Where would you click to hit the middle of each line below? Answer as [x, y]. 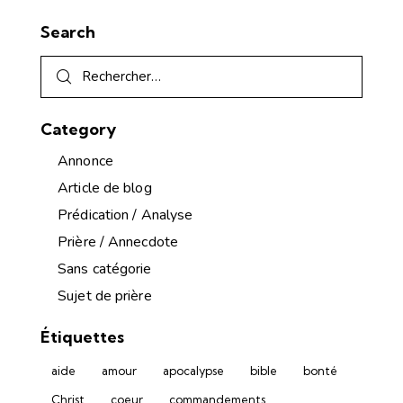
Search [68, 31]
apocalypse [193, 370]
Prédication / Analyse [125, 215]
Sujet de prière [105, 296]
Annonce [85, 161]
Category [78, 129]
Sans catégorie [105, 269]
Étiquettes [82, 337]
